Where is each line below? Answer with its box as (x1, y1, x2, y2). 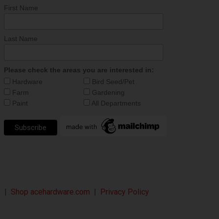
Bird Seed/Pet (90, 77, 135, 86)
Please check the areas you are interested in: (4, 66, 154, 74)
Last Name (4, 35, 38, 43)
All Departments (90, 99, 141, 107)
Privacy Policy (100, 187, 150, 197)
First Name (4, 4, 39, 12)
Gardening (90, 88, 125, 96)
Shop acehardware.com (11, 187, 90, 197)
